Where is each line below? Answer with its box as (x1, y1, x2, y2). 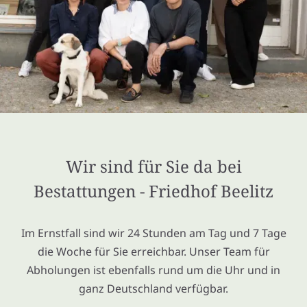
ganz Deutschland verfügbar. (79, 281, 228, 297)
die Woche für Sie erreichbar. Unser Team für (37, 244, 270, 260)
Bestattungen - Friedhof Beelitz (34, 180, 273, 203)
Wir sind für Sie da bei (65, 155, 242, 178)
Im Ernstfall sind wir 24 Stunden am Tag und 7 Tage (21, 225, 286, 241)
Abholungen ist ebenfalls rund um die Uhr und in (27, 262, 280, 278)
